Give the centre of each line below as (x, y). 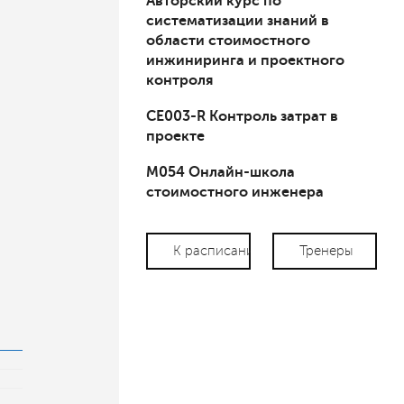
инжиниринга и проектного (245, 61)
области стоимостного (228, 41)
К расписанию (219, 251)
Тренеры (326, 251)
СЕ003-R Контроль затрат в (242, 117)
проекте (175, 137)
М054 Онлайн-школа (220, 173)
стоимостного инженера (235, 193)
